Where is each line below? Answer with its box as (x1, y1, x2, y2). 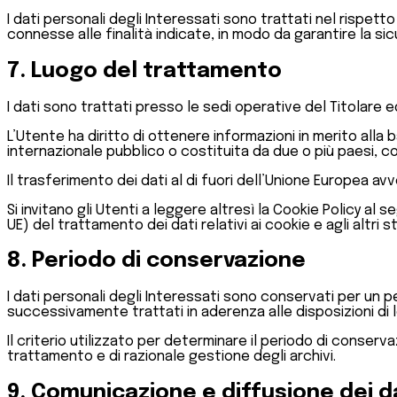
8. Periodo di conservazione (7, 250, 306, 273)
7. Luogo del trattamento (7, 59, 282, 82)
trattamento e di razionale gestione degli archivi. (7, 349, 336, 365)
